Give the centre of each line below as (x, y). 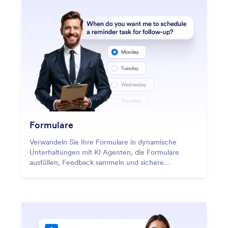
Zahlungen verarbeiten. (67, 172)
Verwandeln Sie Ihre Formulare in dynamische (103, 142)
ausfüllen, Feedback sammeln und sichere (97, 162)
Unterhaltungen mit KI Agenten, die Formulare (104, 152)
